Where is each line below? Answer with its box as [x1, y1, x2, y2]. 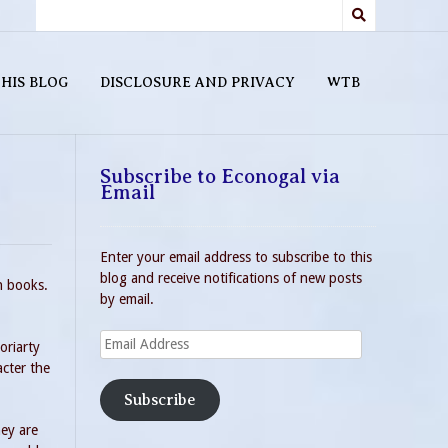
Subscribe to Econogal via [100, 165, 340, 188]
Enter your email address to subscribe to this [100, 249, 372, 265]
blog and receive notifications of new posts [100, 270, 362, 286]
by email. [100, 291, 154, 307]
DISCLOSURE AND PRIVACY [100, 75, 295, 90]
